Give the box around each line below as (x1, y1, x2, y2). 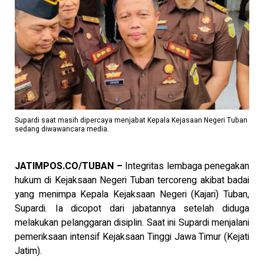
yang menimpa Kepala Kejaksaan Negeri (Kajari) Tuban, (15, 187, 249, 202)
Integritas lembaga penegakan (125, 159, 249, 173)
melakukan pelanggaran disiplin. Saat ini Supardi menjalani (15, 215, 249, 230)
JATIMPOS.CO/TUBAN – (15, 159, 125, 173)
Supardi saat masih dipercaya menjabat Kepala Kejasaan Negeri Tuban (15, 114, 247, 126)
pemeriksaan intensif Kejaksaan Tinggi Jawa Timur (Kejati (15, 229, 249, 244)
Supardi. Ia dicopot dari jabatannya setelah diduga (15, 201, 249, 216)
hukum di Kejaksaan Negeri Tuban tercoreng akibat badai (15, 173, 249, 187)
